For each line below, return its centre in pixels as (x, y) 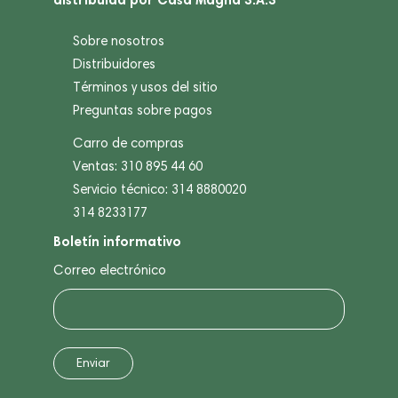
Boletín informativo (117, 241)
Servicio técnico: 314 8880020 (159, 189)
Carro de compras (128, 143)
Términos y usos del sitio (145, 87)
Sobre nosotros (119, 40)
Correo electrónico (110, 270)
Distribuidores (114, 64)
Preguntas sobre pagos (143, 110)
